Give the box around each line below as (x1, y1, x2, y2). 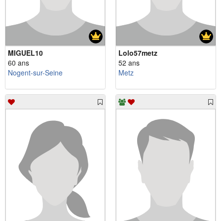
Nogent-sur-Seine (8, 67, 63, 77)
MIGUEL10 (8, 47, 43, 58)
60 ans (8, 57, 29, 68)
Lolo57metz (118, 47, 157, 58)
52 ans (118, 57, 140, 68)
